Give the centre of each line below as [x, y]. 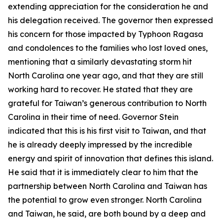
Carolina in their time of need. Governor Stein [93, 117]
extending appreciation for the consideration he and [108, 6]
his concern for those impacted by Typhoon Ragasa [106, 34]
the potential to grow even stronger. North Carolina [105, 200]
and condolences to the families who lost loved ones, [108, 48]
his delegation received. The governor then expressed [110, 20]
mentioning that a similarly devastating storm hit [100, 62]
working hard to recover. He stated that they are [100, 89]
